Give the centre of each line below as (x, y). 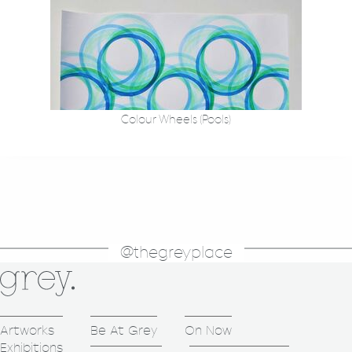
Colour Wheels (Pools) (176, 119)
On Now (208, 331)
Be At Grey (124, 331)
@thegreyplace (176, 253)
